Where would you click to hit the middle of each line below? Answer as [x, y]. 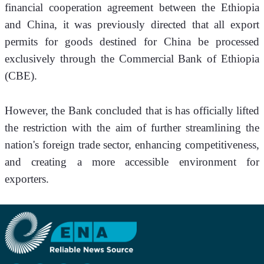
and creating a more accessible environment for [132, 162]
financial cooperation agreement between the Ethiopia [132, 8]
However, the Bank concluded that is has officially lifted [132, 111]
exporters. [27, 179]
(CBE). [21, 76]
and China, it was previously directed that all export [132, 25]
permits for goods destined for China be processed [132, 42]
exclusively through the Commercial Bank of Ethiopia [132, 59]
